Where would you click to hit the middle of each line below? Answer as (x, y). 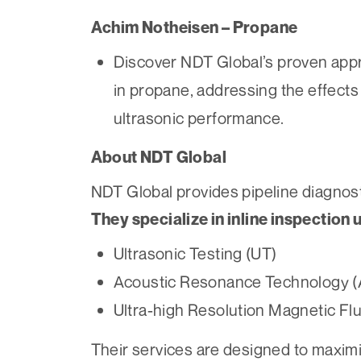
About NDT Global (158, 158)
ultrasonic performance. (199, 118)
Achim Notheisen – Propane (194, 28)
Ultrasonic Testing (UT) (195, 254)
